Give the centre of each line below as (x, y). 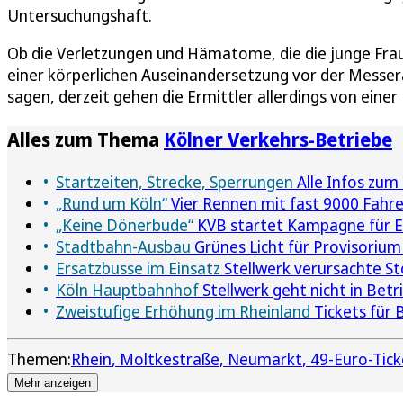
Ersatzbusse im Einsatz (138, 269)
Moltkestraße (170, 359)
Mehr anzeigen (53, 383)
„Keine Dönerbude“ (125, 225)
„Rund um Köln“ (112, 204)
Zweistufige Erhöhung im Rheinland (183, 312)
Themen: (39, 359)
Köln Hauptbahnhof (127, 290)
